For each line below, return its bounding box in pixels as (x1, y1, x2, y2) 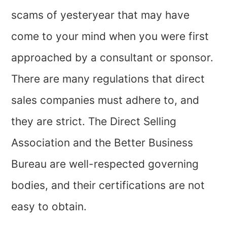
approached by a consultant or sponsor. (11, 51, 214, 64)
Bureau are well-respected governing (11, 158, 199, 171)
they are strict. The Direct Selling (11, 115, 177, 128)
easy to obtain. (11, 200, 87, 213)
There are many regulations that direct (11, 72, 205, 86)
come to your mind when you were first (11, 30, 209, 43)
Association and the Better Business (11, 136, 194, 149)
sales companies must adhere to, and (11, 94, 200, 107)
